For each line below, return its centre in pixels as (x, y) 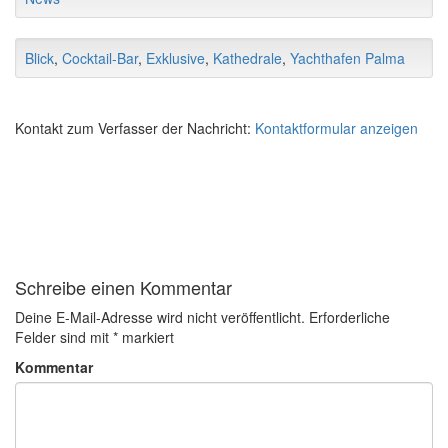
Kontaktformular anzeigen (336, 128)
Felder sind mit (64, 337)
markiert (146, 337)
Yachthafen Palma (347, 58)
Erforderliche (349, 317)
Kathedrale (247, 58)
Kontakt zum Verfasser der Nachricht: (135, 128)
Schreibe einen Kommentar (123, 287)
